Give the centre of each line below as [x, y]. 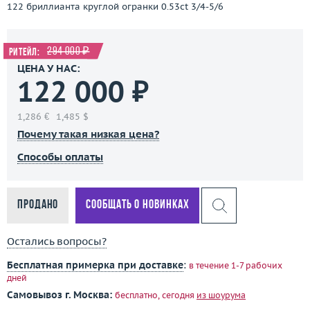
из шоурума [221, 295]
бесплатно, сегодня [156, 295]
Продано [38, 206]
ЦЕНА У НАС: [49, 69]
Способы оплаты [60, 157]
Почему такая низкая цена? [88, 134]
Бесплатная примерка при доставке [95, 265]
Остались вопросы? [57, 241]
